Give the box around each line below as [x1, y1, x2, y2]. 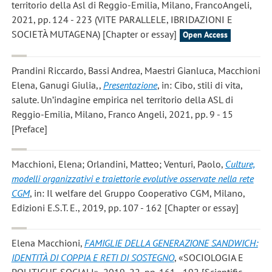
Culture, [225, 158, 255, 171]
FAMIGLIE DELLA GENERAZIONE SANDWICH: [84, 237, 258, 250]
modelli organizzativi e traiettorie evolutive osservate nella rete [11, 172, 254, 185]
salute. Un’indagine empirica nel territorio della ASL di [11, 93, 233, 106]
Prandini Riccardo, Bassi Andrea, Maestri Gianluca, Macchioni [11, 64, 260, 76]
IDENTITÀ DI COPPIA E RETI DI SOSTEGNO [11, 251, 174, 264]
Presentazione [103, 78, 157, 91]
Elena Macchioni [11, 237, 80, 250]
